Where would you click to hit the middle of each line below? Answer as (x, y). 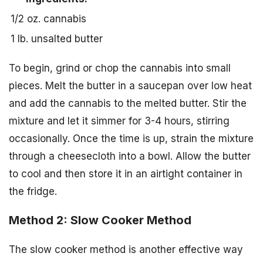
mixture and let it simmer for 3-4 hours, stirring (119, 121)
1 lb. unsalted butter (57, 38)
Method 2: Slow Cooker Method (100, 220)
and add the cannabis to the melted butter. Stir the (128, 103)
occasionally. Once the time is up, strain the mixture (131, 138)
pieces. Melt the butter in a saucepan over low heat (130, 85)
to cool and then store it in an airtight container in (126, 173)
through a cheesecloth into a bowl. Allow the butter (130, 156)
